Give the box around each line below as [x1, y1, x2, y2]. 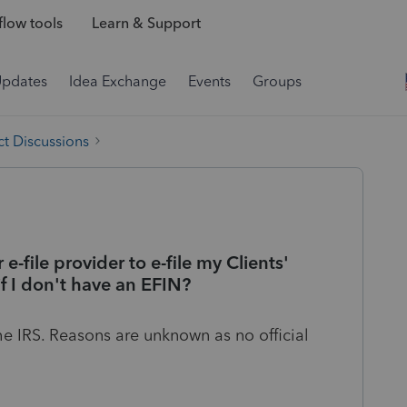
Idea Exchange [69, 73, 166, 90]
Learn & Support [91, 15, 201, 33]
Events [188, 73, 231, 90]
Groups [253, 73, 302, 90]
